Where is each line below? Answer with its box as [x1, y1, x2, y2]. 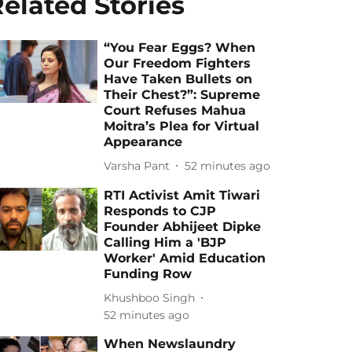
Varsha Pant [104, 158, 170, 173]
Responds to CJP [104, 203, 217, 218]
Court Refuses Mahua [104, 103, 247, 118]
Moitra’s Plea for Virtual [104, 119, 260, 134]
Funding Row [104, 266, 192, 281]
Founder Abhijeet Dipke [104, 219, 262, 234]
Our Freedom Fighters [104, 56, 251, 71]
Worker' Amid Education [104, 251, 266, 266]
